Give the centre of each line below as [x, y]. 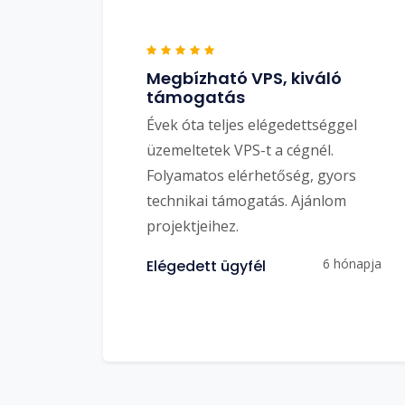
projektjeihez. [193, 226]
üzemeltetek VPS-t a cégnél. [240, 150]
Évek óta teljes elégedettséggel [252, 124]
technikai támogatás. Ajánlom [246, 200]
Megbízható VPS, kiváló [244, 78]
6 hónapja [352, 263]
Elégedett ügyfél [206, 266]
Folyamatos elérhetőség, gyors [251, 175]
